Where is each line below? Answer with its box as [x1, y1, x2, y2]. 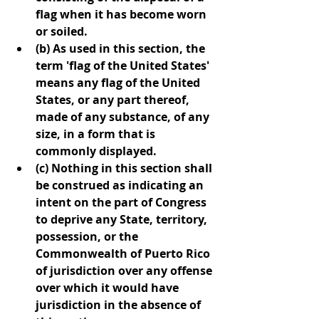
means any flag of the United [36, 74, 203, 90]
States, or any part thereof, [36, 91, 192, 108]
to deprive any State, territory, [36, 211, 210, 227]
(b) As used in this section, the [36, 40, 208, 56]
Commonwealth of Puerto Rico [36, 245, 213, 261]
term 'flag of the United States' [36, 57, 212, 73]
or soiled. [36, 23, 88, 39]
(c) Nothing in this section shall [36, 159, 215, 176]
